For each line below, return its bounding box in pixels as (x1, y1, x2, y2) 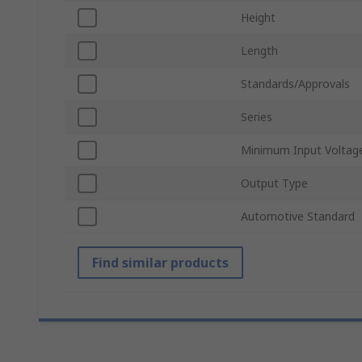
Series (241, 109, 272, 125)
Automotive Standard (241, 208, 355, 225)
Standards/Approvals (241, 76, 350, 92)
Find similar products (92, 254, 229, 272)
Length (241, 43, 278, 59)
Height (241, 10, 276, 26)
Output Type (241, 175, 308, 192)
